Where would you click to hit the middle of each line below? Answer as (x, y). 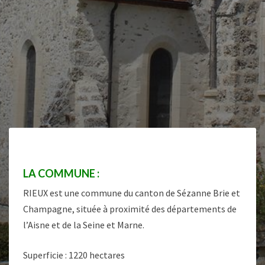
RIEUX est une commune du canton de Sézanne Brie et (132, 193)
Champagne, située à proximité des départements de (130, 209)
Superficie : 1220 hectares (74, 255)
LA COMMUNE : (61, 174)
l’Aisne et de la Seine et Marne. (84, 225)
